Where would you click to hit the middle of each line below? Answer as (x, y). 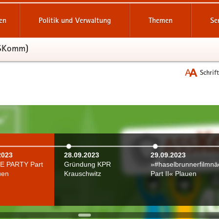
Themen (160, 20)
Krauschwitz (83, 174)
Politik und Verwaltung (75, 20)
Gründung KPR (88, 164)
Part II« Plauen (174, 174)
